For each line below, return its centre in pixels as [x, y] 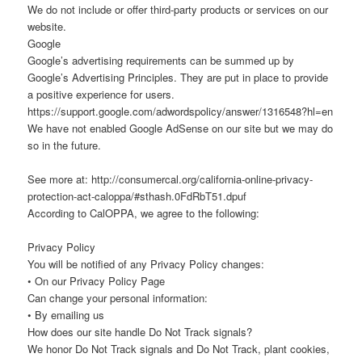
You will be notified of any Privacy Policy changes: [146, 264]
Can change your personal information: [118, 298]
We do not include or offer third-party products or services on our [178, 10]
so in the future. [65, 145]
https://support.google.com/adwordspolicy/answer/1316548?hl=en [181, 112]
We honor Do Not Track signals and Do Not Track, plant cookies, [179, 349]
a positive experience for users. [101, 95]
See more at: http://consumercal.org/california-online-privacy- [170, 179]
